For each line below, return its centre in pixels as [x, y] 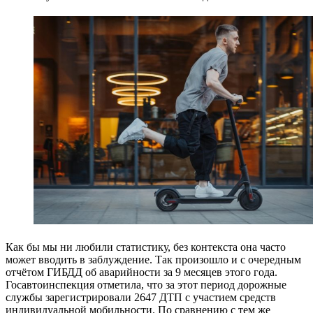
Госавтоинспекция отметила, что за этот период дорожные [146, 285]
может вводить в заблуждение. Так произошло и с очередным [153, 260]
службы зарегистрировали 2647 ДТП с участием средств [141, 298]
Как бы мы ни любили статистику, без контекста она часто [146, 247]
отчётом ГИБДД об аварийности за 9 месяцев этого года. [141, 272]
